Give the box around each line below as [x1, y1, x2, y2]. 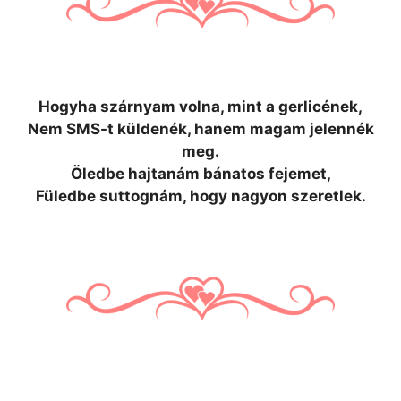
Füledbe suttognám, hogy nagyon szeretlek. [35, 187, 366, 205]
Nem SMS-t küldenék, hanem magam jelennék [27, 120, 374, 138]
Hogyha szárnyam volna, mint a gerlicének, [38, 98, 363, 115]
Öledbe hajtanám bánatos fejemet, [70, 165, 331, 183]
